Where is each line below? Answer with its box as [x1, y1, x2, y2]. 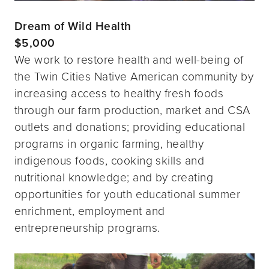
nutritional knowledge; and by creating [14, 169, 214, 186]
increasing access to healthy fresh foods [14, 85, 224, 101]
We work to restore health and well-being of [14, 51, 244, 68]
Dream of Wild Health [14, 17, 131, 35]
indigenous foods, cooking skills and [14, 152, 205, 169]
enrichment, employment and [14, 202, 165, 219]
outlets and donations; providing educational [14, 118, 246, 135]
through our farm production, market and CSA [14, 101, 250, 118]
